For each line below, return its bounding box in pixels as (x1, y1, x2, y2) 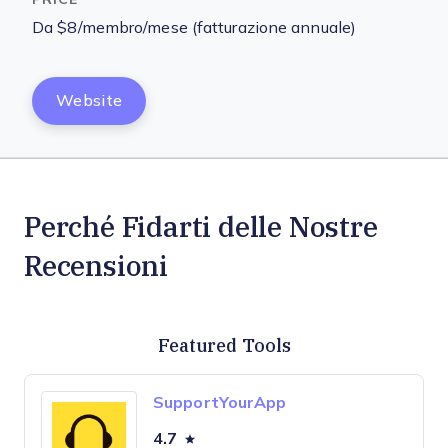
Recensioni (24, 246, 168, 284)
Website (56, 92, 123, 109)
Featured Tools (157, 333, 291, 357)
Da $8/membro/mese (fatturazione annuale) (32, 19, 356, 36)
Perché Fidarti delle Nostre (24, 207, 378, 245)
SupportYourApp (153, 394, 287, 411)
